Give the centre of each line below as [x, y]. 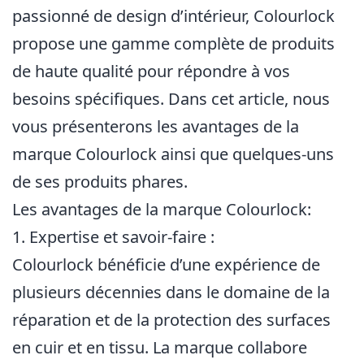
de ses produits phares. [100, 182]
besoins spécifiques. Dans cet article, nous [171, 99]
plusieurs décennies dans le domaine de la [171, 292]
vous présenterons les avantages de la [156, 126]
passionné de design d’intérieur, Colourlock [173, 16]
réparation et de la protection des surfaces [171, 320]
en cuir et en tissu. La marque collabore [160, 347]
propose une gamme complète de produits [173, 43]
